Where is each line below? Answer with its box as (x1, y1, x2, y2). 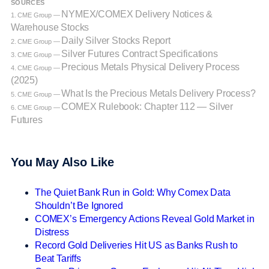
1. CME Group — (11, 11, 62, 19)
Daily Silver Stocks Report (61, 35, 171, 46)
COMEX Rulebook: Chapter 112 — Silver (61, 101, 234, 112)
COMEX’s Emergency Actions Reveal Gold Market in (35, 213, 255, 224)
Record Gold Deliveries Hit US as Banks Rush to (35, 240, 238, 250)
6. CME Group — (11, 103, 62, 111)
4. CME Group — (11, 64, 62, 71)
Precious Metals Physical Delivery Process (61, 61, 240, 72)
